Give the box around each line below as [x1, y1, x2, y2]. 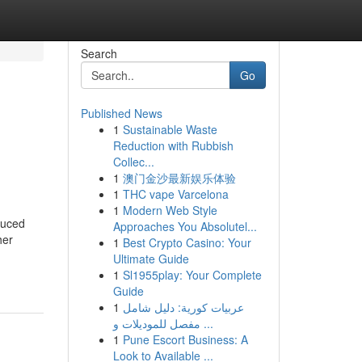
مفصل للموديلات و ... [200, 315, 213, 331]
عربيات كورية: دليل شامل [122, 299, 244, 315]
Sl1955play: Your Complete [122, 267, 262, 283]
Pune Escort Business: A [122, 331, 248, 347]
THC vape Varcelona [122, 186, 229, 202]
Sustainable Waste [122, 121, 217, 137]
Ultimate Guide [112, 250, 189, 267]
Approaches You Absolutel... [112, 218, 257, 234]
